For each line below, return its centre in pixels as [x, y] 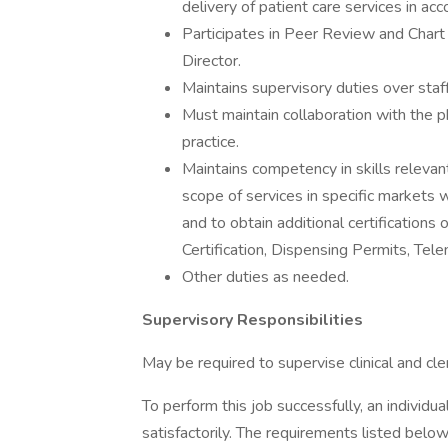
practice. [210, 142]
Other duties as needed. [265, 277]
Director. [211, 61]
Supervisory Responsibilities [252, 320]
